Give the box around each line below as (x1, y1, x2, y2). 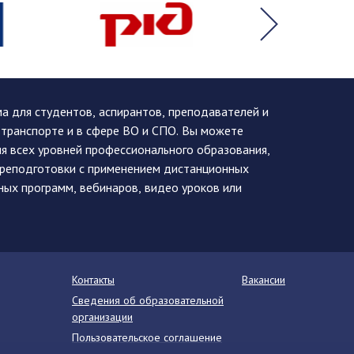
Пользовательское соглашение (72, 330, 222, 345)
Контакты (72, 273, 115, 287)
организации (72, 310, 133, 324)
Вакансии (242, 273, 285, 287)
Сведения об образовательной (72, 293, 224, 307)
